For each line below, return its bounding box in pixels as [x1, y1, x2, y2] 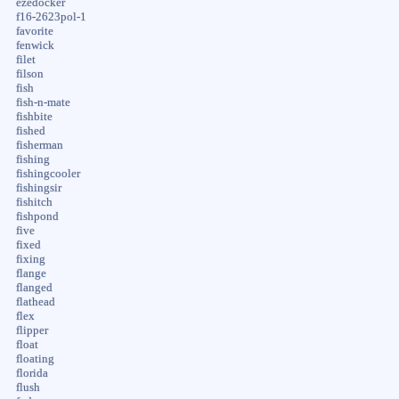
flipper [15, 323, 48, 337]
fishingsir [15, 181, 61, 194]
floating [15, 352, 54, 365]
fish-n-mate [15, 95, 70, 109]
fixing [15, 252, 45, 265]
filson [15, 67, 44, 80]
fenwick [15, 38, 54, 52]
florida [15, 366, 48, 379]
